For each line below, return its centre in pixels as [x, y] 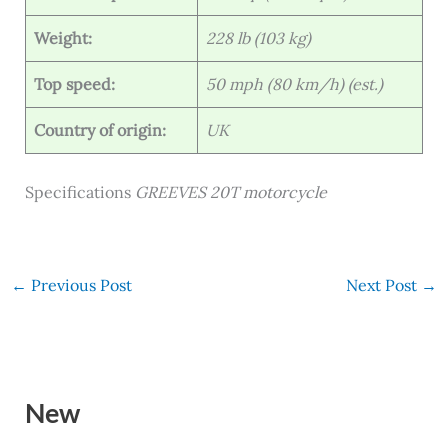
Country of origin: [99, 129]
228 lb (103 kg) [258, 37]
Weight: [62, 37]
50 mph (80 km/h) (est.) [294, 83]
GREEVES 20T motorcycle [230, 191]
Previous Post [79, 284]
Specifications [79, 191]
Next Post [384, 284]
